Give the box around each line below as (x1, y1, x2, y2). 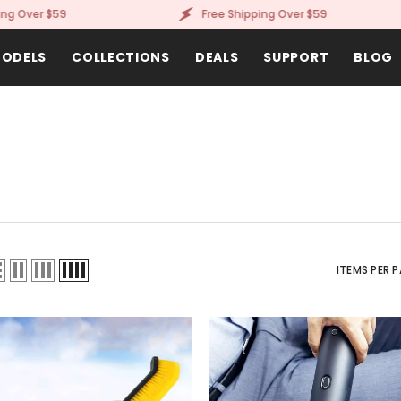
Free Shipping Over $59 (171, 6, 297, 21)
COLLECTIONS (72, 48, 170, 66)
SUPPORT (263, 48, 329, 66)
